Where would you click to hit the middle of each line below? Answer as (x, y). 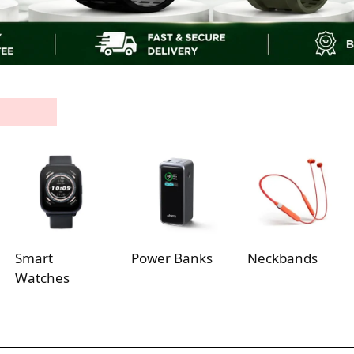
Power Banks (172, 258)
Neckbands (283, 258)
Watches (42, 277)
